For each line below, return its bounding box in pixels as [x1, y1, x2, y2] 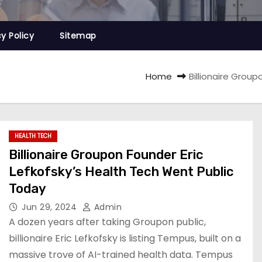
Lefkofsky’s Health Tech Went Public [9, 164, 234, 180]
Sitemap [60, 30, 96, 42]
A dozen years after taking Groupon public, [9, 215, 206, 229]
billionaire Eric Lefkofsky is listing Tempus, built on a [9, 232, 241, 245]
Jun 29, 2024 [22, 201, 80, 213]
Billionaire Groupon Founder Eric [9, 147, 204, 163]
